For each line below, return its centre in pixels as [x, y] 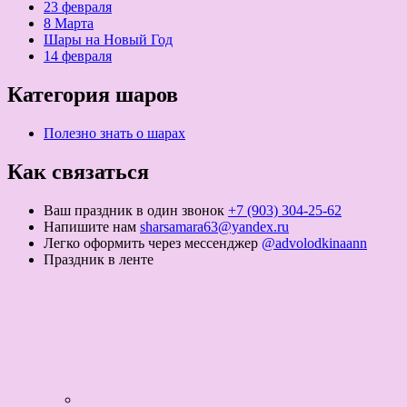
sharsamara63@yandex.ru [214, 226]
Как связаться [78, 171]
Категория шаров [93, 95]
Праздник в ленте [99, 259]
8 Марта [69, 24]
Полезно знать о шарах [114, 133]
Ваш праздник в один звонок [134, 210]
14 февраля [78, 56]
